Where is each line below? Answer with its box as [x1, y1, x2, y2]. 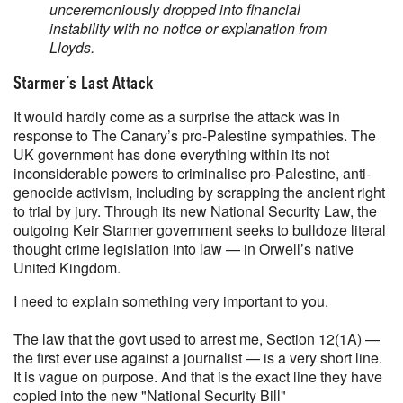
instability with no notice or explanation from [49, 18, 327, 39]
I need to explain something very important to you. [13, 291, 328, 311]
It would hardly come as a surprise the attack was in [13, 106, 340, 127]
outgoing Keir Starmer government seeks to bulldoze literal [13, 219, 386, 240]
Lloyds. [49, 37, 94, 58]
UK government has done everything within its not [13, 144, 329, 165]
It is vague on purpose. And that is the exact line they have [13, 366, 382, 387]
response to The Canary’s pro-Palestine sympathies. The [13, 125, 376, 146]
